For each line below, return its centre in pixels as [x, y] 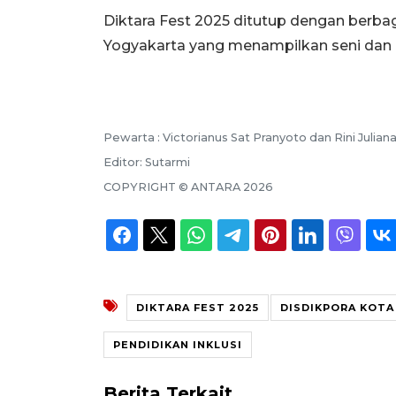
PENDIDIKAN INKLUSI [178, 344]
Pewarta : [133, 137]
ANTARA [216, 187]
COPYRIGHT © [147, 187]
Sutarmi [168, 162]
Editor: [124, 162]
